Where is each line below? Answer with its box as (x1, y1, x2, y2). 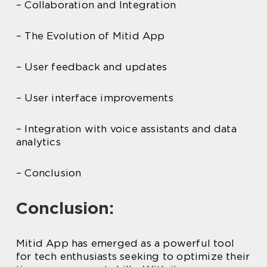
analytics (16, 136, 61, 148)
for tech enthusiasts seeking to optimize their (16, 250, 250, 262)
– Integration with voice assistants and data (16, 123, 237, 135)
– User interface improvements (16, 92, 173, 104)
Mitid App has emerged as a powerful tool (16, 237, 235, 249)
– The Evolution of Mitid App (16, 30, 165, 42)
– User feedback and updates (16, 61, 167, 73)
